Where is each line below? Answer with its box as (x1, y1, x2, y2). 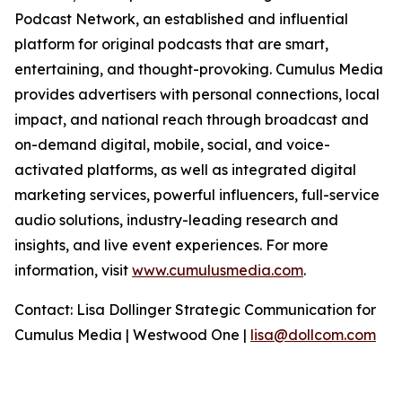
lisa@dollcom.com (250, 326, 376, 344)
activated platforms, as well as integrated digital (14, 161, 356, 179)
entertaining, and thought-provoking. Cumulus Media (14, 60, 383, 78)
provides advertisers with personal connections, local (14, 85, 380, 103)
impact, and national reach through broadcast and (14, 110, 369, 128)
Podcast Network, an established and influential (14, 10, 348, 28)
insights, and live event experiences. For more (14, 236, 328, 254)
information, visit (14, 261, 132, 279)
